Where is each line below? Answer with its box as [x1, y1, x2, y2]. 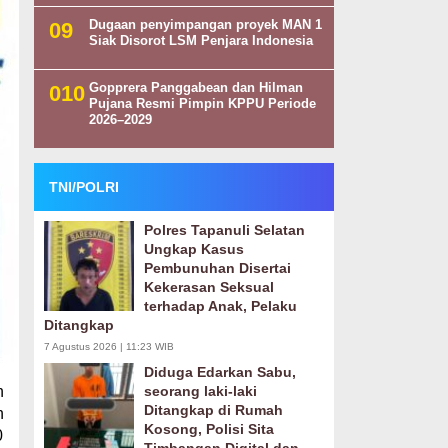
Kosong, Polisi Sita [143, 421, 274, 437]
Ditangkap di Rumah [143, 402, 283, 418]
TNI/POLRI [48, 179, 119, 195]
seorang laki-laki [143, 383, 257, 399]
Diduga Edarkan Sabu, [143, 364, 296, 380]
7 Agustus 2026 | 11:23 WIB [43, 341, 174, 352]
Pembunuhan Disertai [143, 260, 291, 276]
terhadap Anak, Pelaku [143, 298, 297, 314]
